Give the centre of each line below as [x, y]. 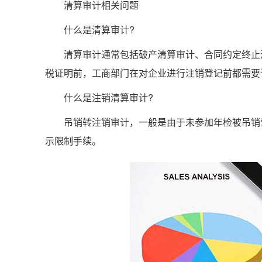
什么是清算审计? [90, 30]
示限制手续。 [73, 141]
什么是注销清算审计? [99, 97]
